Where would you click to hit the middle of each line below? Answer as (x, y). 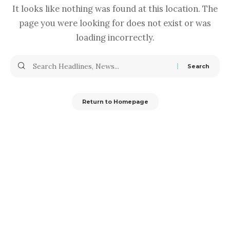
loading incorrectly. (115, 37)
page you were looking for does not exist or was (115, 23)
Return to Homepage (115, 101)
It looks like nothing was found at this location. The (115, 8)
